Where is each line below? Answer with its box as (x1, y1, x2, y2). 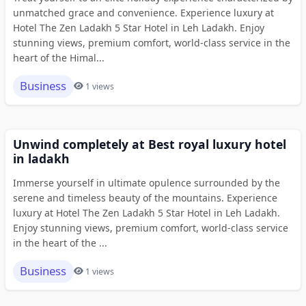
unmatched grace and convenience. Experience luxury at (12, 5, 274, 19)
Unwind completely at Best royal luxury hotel (12, 135, 286, 152)
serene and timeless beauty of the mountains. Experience (12, 191, 277, 204)
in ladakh (12, 150, 70, 167)
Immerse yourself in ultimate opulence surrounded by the (12, 176, 280, 189)
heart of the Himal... (12, 51, 105, 64)
